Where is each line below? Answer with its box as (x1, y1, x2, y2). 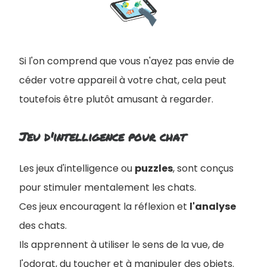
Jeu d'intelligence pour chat (19, 128, 186, 145)
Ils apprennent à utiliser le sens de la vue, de (19, 238, 224, 252)
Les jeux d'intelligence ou (19, 162, 135, 176)
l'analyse (190, 200, 236, 214)
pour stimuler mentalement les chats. (19, 181, 196, 195)
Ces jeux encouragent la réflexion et (19, 200, 190, 214)
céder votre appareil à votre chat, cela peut (19, 73, 226, 88)
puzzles (135, 162, 173, 176)
